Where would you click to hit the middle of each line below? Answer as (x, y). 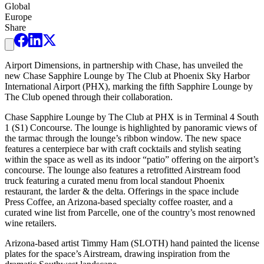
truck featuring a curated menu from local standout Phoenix (115, 180)
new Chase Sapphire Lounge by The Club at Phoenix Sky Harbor (127, 75)
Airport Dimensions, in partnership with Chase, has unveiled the (124, 65)
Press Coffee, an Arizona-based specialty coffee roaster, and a (119, 202)
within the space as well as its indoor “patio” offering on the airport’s (132, 159)
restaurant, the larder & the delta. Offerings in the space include (122, 191)
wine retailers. (31, 223)
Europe (18, 16)
